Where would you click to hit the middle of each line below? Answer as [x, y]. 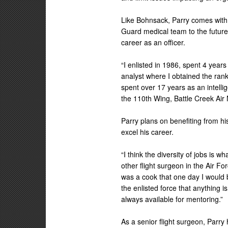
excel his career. [148, 132]
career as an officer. [153, 42]
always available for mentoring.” [172, 199]
